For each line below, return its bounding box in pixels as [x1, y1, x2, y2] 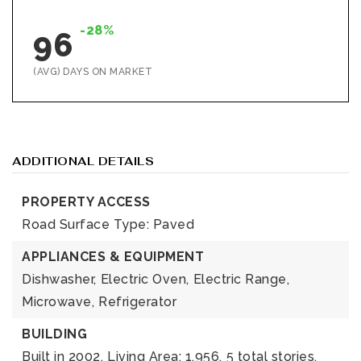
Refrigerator [98, 294, 176, 309]
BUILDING [22, 326, 87, 342]
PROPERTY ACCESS [22, 194, 151, 210]
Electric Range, [193, 272, 289, 287]
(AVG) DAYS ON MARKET [33, 66, 152, 77]
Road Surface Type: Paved [22, 217, 194, 232]
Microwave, [22, 294, 94, 309]
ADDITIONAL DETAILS [12, 154, 154, 168]
